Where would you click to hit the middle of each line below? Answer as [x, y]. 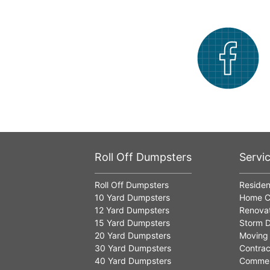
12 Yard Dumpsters [132, 210]
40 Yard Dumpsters [133, 261]
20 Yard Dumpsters [133, 236]
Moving [253, 236]
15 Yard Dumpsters [132, 223]
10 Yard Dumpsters [132, 198]
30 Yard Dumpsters [133, 248]
